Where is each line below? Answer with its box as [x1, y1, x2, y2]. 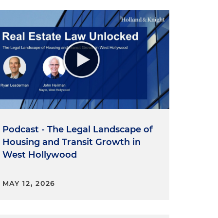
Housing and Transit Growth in [2, 137, 141, 148]
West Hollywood [2, 149, 77, 161]
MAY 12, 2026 [2, 179, 56, 188]
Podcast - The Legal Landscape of [2, 124, 153, 135]
